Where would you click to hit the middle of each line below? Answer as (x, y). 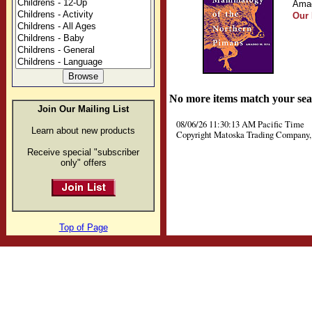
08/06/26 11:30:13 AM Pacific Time (240, 124)
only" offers (83, 163)
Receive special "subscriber (83, 153)
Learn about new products (83, 131)
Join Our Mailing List (83, 109)
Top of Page (83, 228)
